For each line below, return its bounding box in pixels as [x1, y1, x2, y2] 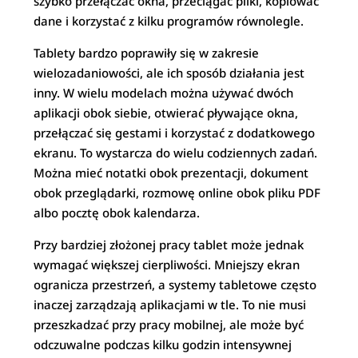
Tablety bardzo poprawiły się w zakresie [34, 45, 260, 61]
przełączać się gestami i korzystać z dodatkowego [34, 125, 316, 141]
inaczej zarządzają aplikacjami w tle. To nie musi [34, 296, 307, 312]
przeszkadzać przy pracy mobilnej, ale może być [34, 316, 304, 332]
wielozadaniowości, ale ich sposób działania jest [34, 65, 305, 81]
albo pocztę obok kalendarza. [34, 205, 201, 221]
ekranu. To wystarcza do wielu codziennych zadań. [34, 145, 318, 161]
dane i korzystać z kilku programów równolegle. [34, 13, 304, 29]
